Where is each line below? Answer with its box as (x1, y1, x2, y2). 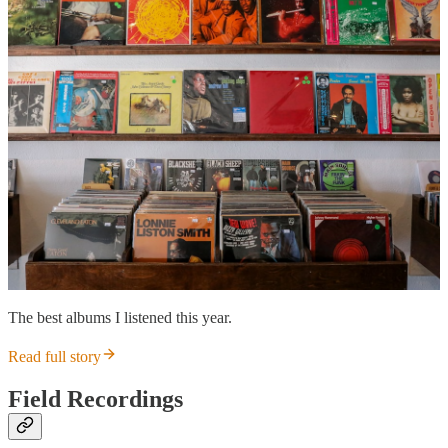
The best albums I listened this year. (8, 309, 232, 327)
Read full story (8, 348, 101, 366)
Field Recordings (8, 386, 183, 413)
